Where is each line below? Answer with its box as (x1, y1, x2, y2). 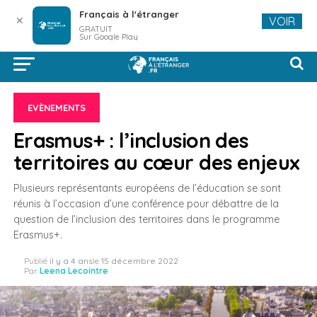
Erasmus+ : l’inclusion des (13, 127, 248, 153)
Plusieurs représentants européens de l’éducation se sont (13, 182, 281, 195)
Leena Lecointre (39, 265, 108, 276)
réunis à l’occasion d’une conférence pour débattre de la (13, 197, 279, 210)
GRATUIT (79, 24, 113, 34)
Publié (23, 255, 47, 266)
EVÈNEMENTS (27, 102, 86, 113)
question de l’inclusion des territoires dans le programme (13, 213, 279, 226)
